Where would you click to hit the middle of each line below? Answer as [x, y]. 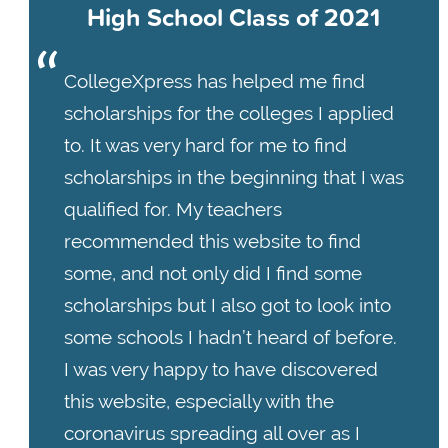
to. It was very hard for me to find [205, 144]
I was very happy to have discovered [220, 368]
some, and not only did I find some [212, 272]
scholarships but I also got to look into [227, 304]
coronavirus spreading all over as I [211, 432]
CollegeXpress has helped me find [214, 80]
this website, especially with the [198, 400]
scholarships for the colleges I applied [228, 112]
